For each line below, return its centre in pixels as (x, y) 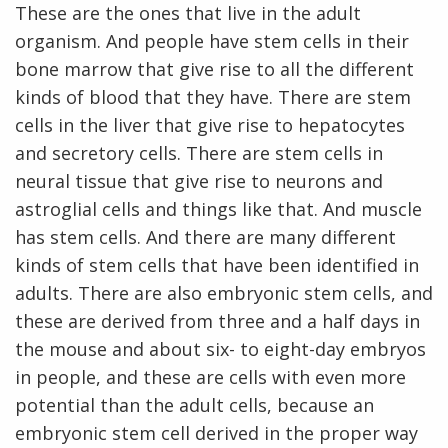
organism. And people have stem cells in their (212, 40)
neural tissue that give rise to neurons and (199, 180)
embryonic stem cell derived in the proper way (216, 432)
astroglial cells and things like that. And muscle (218, 208)
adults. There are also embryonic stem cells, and (224, 292)
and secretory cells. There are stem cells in (199, 152)
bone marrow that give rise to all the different (214, 68)
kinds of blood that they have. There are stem (213, 96)
